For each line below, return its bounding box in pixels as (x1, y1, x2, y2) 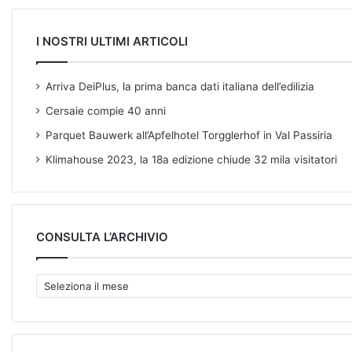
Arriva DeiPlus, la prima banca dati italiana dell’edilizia (46, 79, 314, 93)
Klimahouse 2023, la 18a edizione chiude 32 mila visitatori (46, 152, 337, 166)
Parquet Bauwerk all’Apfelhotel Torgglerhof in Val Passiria (46, 128, 332, 141)
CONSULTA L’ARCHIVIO (36, 229, 168, 244)
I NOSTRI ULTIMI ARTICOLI (36, 33, 188, 49)
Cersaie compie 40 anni (46, 104, 166, 117)
